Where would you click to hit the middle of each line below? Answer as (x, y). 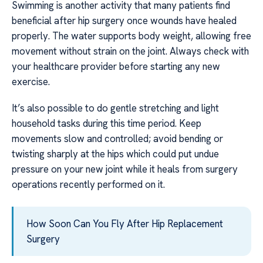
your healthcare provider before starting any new (116, 67)
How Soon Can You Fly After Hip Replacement (125, 223)
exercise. (31, 82)
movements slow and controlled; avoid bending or (117, 138)
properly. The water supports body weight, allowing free (131, 36)
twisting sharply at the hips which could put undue (115, 154)
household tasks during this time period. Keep (107, 123)
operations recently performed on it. (88, 184)
